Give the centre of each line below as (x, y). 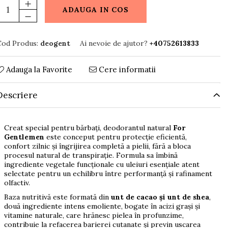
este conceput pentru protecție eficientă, (115, 137)
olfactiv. (17, 183)
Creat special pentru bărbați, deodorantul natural (88, 128)
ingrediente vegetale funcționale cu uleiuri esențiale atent (102, 165)
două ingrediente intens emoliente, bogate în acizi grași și (102, 206)
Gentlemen (24, 137)
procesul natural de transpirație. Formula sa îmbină (91, 155)
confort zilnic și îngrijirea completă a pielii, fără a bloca (97, 146)
